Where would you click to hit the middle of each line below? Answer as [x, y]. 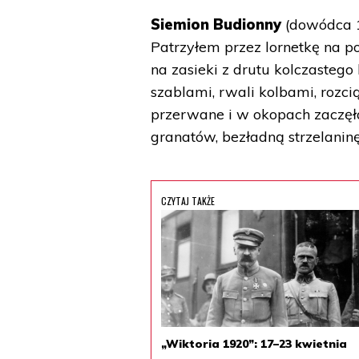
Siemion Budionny [216, 24]
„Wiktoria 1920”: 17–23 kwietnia [254, 344]
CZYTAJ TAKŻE [188, 201]
